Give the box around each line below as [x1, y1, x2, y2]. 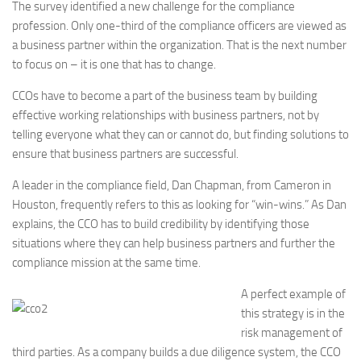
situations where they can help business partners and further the [12, 236, 335, 251]
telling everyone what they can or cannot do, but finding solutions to [12, 127, 349, 142]
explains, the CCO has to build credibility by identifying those [12, 217, 309, 231]
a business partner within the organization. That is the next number [12, 38, 346, 52]
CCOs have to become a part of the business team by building [12, 89, 317, 103]
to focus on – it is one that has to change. [12, 57, 216, 72]
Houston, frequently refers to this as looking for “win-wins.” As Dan [12, 197, 346, 212]
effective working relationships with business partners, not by [12, 108, 319, 122]
